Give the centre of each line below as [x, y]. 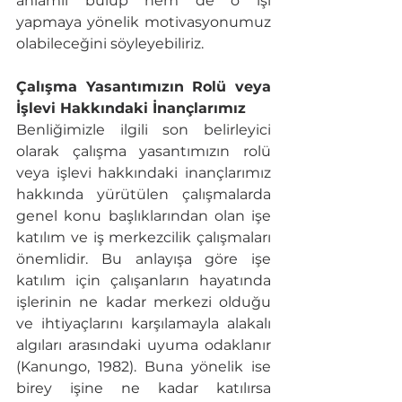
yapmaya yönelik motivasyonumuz [144, 22]
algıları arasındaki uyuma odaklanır [144, 345]
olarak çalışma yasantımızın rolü [144, 152]
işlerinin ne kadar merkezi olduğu [144, 302]
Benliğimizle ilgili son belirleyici [144, 130]
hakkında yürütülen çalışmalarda [144, 195]
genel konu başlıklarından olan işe [144, 216]
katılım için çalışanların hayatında [144, 281]
